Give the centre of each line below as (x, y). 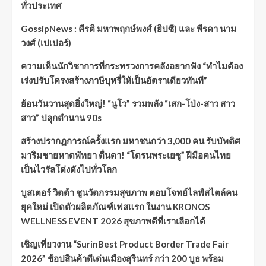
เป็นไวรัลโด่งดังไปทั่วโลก (69, 169)
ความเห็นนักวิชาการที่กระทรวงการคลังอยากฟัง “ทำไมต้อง (132, 66)
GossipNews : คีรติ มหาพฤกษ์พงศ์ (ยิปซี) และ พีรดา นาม (129, 28)
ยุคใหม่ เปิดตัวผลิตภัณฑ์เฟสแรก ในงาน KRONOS (115, 206)
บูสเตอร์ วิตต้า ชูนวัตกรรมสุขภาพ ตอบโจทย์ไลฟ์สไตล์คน (129, 192)
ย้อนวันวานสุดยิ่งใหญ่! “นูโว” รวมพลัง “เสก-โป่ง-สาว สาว (128, 103)
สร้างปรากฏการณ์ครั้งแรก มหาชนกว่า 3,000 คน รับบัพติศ (131, 140)
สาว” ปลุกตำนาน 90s (61, 117)
